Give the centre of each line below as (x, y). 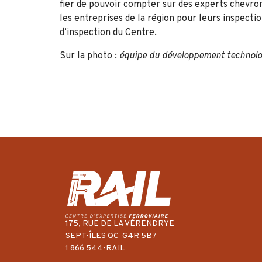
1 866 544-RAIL (96, 249)
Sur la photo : (88, 56)
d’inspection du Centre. (108, 32)
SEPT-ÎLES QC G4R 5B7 (111, 236)
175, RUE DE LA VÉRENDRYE (120, 224)
